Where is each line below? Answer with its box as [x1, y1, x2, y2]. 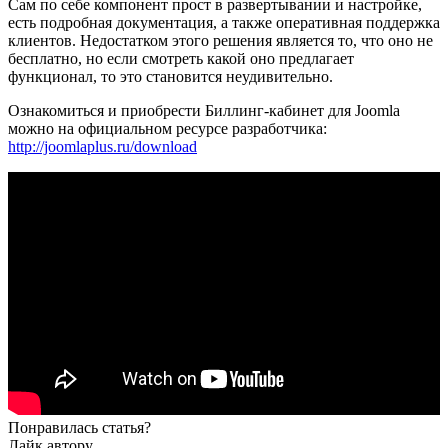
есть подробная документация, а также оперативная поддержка [8, 14, 440, 32]
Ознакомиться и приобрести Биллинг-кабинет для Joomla [8, 102, 400, 120]
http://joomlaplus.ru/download [8, 138, 197, 156]
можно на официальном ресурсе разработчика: [8, 120, 327, 138]
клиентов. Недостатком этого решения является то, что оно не [8, 32, 433, 50]
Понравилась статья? [8, 419, 151, 437]
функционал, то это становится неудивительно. [8, 68, 333, 86]
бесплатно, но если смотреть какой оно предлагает [8, 50, 354, 68]
